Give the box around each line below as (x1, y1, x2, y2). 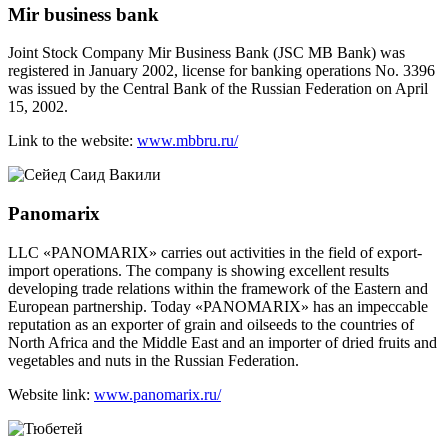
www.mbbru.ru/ (137, 132, 238, 150)
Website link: (8, 385, 94, 403)
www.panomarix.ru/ (94, 385, 221, 403)
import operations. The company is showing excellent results (8, 261, 389, 279)
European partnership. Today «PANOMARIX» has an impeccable (8, 297, 428, 315)
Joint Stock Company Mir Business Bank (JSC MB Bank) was (8, 44, 405, 62)
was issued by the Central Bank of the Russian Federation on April (8, 80, 428, 98)
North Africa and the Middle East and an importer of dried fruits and (8, 333, 437, 351)
